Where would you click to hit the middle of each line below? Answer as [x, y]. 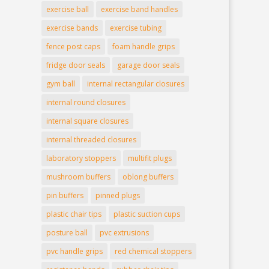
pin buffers [65, 196]
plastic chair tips [74, 214]
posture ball [67, 233]
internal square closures [87, 121]
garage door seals [148, 65]
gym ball [60, 84]
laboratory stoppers [81, 159]
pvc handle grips [74, 252]
